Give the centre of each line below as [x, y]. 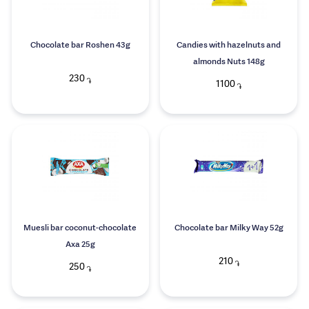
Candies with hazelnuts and [229, 46]
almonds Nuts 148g [229, 62]
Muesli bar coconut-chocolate [80, 228]
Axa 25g [80, 245]
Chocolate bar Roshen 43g [80, 46]
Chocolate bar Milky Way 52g [229, 228]
